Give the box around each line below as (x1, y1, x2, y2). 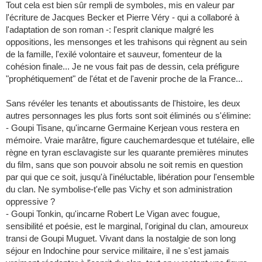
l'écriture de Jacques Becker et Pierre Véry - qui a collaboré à (6, 12, 239, 23)
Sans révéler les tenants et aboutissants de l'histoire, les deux (6, 98, 240, 109)
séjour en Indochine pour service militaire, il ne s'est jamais (6, 246, 229, 256)
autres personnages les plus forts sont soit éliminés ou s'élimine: (6, 111, 251, 121)
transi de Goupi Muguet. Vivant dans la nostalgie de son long (6, 233, 236, 244)
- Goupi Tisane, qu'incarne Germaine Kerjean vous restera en (6, 123, 239, 133)
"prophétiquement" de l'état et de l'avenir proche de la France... (6, 74, 243, 84)
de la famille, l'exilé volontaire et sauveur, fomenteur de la (6, 49, 222, 60)
